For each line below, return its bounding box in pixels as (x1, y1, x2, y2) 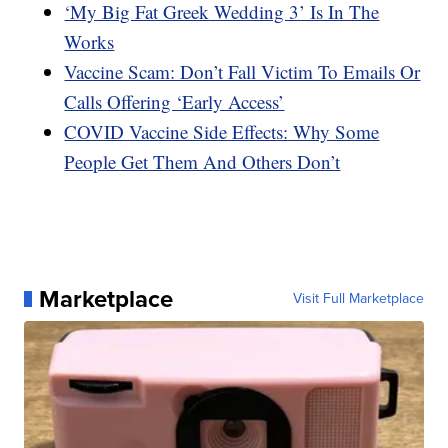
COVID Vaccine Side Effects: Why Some (64, 118, 380, 144)
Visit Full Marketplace (292, 287, 424, 309)
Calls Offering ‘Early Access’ (64, 88, 285, 114)
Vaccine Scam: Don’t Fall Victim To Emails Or (64, 58, 421, 84)
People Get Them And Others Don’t (64, 148, 341, 174)
